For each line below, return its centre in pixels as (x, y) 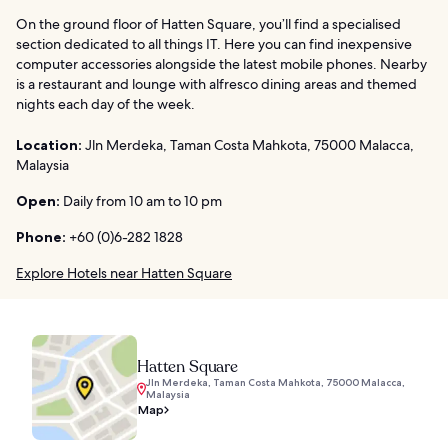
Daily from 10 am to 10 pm (141, 201)
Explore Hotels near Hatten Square (124, 273)
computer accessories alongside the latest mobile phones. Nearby (221, 64)
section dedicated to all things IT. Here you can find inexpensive (214, 44)
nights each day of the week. (105, 104)
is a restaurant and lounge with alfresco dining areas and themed (216, 84)
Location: (49, 145)
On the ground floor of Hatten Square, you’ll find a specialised (208, 24)
